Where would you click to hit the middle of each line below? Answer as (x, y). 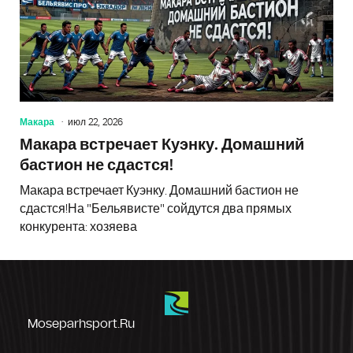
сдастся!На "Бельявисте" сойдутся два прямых (156, 208)
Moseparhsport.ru (81, 323)
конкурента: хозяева (78, 227)
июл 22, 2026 (95, 122)
